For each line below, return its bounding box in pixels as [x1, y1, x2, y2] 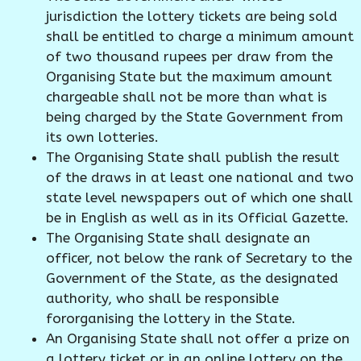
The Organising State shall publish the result [46, 149, 339, 166]
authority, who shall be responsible [46, 290, 279, 307]
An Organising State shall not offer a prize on [46, 330, 350, 347]
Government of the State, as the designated [46, 270, 338, 287]
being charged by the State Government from [46, 109, 343, 126]
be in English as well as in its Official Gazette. [46, 210, 349, 226]
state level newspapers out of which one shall [46, 189, 353, 206]
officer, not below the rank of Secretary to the [46, 250, 352, 267]
